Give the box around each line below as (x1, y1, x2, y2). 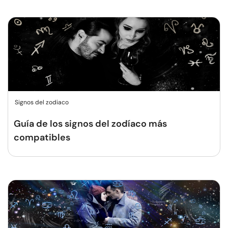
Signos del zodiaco (15, 98, 69, 106)
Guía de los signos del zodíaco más (14, 118, 167, 130)
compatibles (14, 131, 70, 144)
